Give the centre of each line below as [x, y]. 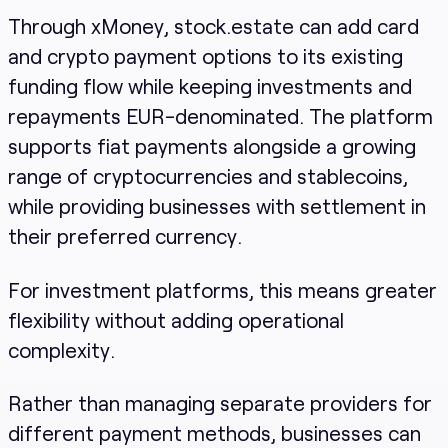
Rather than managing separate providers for [219, 403]
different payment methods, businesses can [214, 433]
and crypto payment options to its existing [205, 55]
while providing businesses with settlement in [216, 205]
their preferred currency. [124, 235]
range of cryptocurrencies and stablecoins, [207, 175]
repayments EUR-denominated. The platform [220, 115]
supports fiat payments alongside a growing [211, 145]
